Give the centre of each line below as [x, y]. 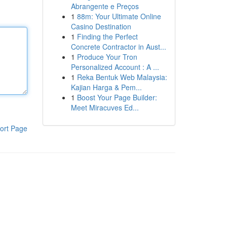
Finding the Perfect [107, 36]
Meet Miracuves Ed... [105, 107]
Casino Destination [101, 26]
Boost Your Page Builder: [117, 97]
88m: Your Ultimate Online [119, 16]
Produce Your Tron [107, 57]
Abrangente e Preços [105, 6]
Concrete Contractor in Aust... [118, 47]
